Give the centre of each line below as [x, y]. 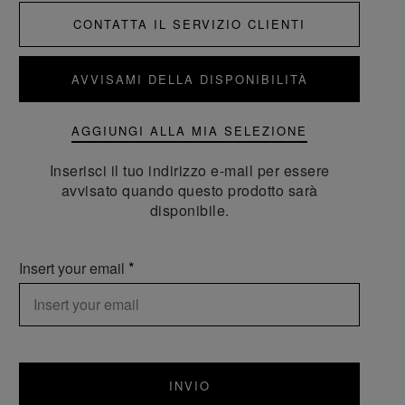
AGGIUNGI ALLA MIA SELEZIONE [190, 131]
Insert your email [74, 268]
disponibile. [189, 210]
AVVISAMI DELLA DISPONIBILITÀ [189, 79]
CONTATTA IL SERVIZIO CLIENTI [190, 24]
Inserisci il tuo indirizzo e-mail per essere [189, 170]
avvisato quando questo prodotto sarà [189, 190]
